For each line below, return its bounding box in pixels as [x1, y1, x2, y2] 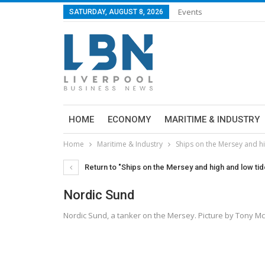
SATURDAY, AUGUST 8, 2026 [69, 8, 163, 16]
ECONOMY [108, 114, 151, 125]
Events [178, 7, 202, 17]
